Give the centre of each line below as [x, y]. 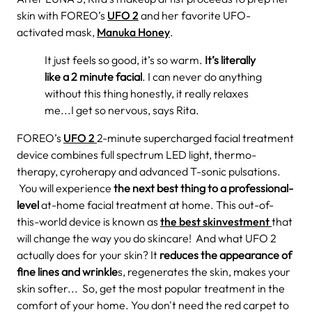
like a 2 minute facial [93, 76]
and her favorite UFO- [195, 15]
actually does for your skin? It [88, 255]
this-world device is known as [88, 221]
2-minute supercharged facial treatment [195, 138]
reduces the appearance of [226, 255]
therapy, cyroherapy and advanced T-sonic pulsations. [149, 171]
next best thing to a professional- [212, 188]
